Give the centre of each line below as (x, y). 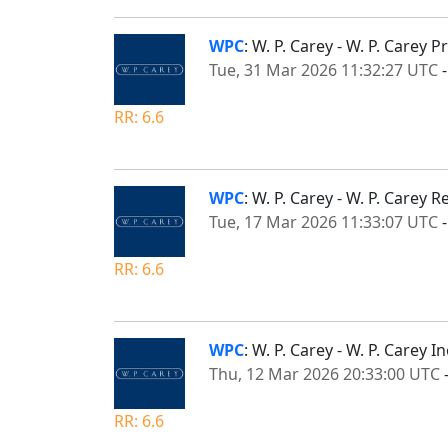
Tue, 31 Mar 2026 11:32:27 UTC (323, 69)
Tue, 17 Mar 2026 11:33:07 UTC (323, 221)
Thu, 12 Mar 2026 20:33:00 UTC (324, 373)
